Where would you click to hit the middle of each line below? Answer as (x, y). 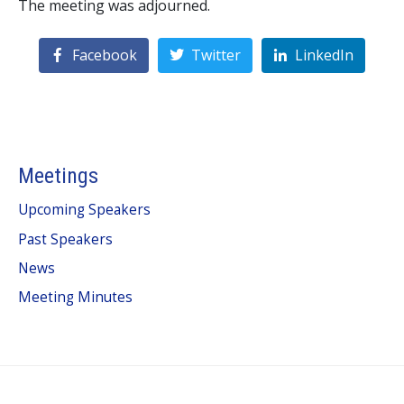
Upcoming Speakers (84, 210)
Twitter (216, 55)
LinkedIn (324, 55)
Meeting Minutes (75, 298)
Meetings (58, 176)
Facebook (105, 55)
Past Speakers (65, 239)
